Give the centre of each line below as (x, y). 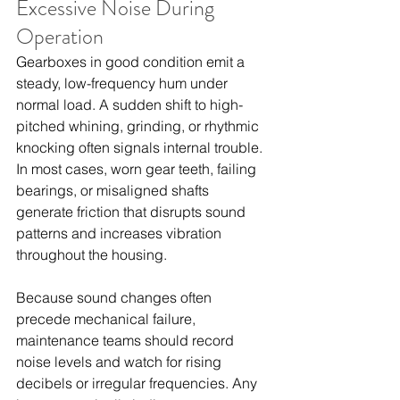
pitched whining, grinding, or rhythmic (139, 125)
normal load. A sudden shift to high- (129, 104)
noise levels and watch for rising (121, 361)
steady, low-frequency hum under (124, 83)
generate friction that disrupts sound (133, 211)
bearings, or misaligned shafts (114, 190)
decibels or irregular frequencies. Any (138, 383)
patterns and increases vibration (121, 233)
